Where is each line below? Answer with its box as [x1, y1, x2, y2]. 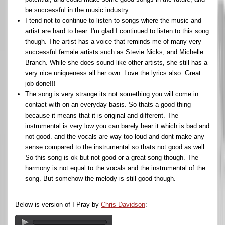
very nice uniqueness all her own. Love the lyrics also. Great [25, 69, 201, 77]
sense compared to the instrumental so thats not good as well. [25, 143, 206, 151]
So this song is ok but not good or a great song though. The [25, 153, 198, 161]
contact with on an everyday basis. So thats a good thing [25, 100, 191, 108]
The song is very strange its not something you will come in [25, 90, 198, 98]
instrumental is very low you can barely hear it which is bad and [25, 122, 209, 130]
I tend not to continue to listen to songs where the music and [25, 16, 201, 24]
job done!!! [25, 79, 56, 87]
